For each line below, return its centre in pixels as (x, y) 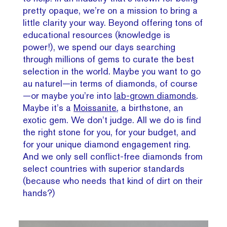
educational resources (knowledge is (97, 35)
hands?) (39, 193)
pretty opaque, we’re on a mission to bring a (110, 11)
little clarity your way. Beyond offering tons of (113, 23)
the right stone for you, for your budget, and (110, 132)
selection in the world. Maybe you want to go (112, 71)
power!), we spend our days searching (99, 47)
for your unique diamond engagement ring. (107, 144)
